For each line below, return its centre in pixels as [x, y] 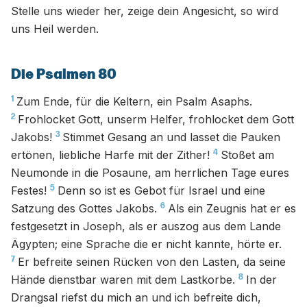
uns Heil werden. [55, 29]
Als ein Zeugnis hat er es [232, 208]
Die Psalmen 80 [64, 75]
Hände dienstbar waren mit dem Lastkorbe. [123, 280]
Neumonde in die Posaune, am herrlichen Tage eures [150, 173]
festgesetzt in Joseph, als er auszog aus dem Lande [146, 226]
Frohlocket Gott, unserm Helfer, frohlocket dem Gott [156, 119]
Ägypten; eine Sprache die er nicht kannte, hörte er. [146, 244]
